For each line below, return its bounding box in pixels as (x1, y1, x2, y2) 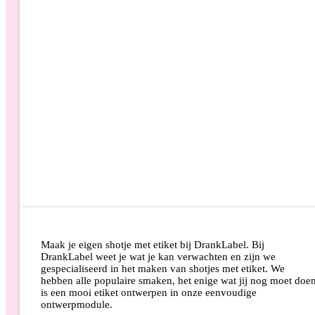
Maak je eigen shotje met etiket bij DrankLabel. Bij (41, 239, 264, 251)
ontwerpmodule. (41, 299, 112, 311)
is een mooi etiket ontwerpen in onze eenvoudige (41, 287, 257, 299)
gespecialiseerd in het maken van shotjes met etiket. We (41, 263, 285, 275)
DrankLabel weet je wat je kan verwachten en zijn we (41, 251, 276, 263)
